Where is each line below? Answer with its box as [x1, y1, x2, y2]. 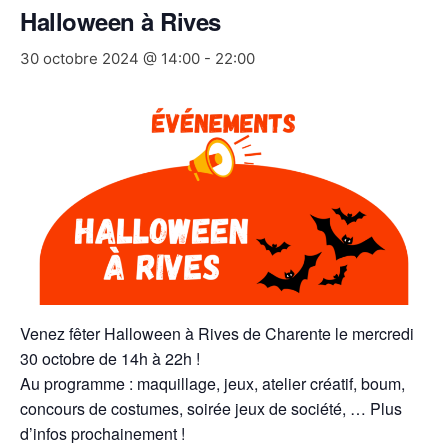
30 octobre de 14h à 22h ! [20, 347, 200, 371]
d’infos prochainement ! [20, 422, 185, 446]
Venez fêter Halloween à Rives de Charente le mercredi [20, 322, 414, 346]
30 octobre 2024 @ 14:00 [20, 49, 200, 68]
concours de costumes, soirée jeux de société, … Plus [20, 397, 402, 421]
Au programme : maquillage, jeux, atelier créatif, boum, [20, 372, 405, 396]
